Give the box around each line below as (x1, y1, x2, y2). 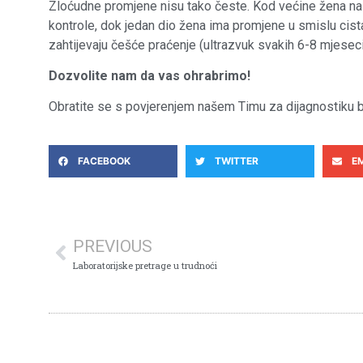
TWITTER (214, 154, 258, 167)
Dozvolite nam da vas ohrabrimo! (49, 67, 250, 83)
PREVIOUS (73, 236, 152, 256)
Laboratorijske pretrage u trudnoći (73, 258, 217, 271)
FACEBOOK (78, 154, 130, 167)
